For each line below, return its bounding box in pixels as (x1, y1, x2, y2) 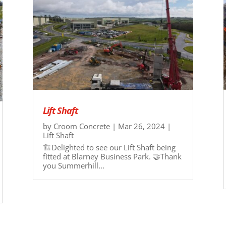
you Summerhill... (42, 160, 104, 171)
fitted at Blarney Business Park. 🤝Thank (42, 151, 182, 161)
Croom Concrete (53, 121, 110, 131)
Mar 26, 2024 (118, 121, 165, 131)
